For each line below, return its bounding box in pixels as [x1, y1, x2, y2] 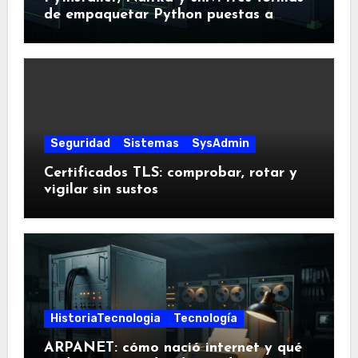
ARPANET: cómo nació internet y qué [43, 340, 302, 356]
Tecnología [173, 312, 237, 326]
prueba [43, 23, 92, 39]
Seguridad [50, 136, 110, 150]
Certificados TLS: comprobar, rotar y [43, 165, 297, 181]
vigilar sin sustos [43, 181, 158, 197]
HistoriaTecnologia [50, 312, 161, 326]
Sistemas [122, 136, 179, 150]
